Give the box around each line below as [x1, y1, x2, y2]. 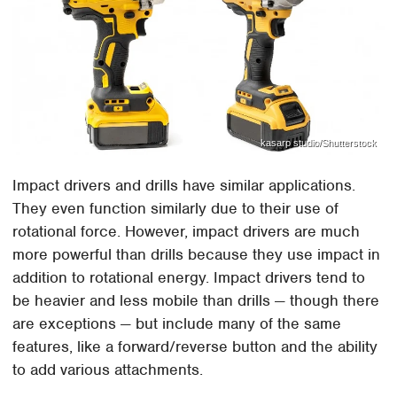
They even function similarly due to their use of [12, 198, 339, 219]
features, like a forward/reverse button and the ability [12, 337, 378, 357]
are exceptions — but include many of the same [12, 314, 342, 334]
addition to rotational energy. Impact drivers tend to [12, 268, 366, 288]
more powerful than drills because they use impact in [12, 245, 381, 265]
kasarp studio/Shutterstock [260, 136, 377, 148]
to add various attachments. [12, 360, 208, 380]
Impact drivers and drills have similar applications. [12, 175, 356, 196]
